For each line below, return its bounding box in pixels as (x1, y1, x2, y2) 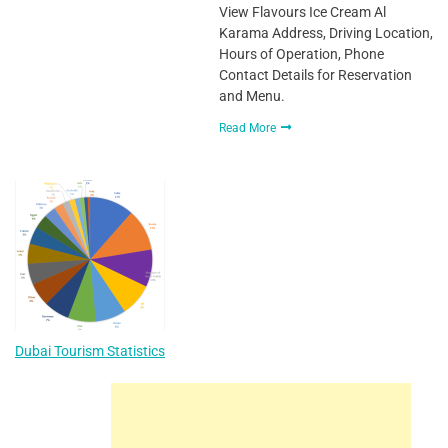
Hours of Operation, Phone (218, 45, 384, 62)
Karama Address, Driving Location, (218, 24, 433, 41)
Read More (218, 120, 279, 135)
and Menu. (218, 87, 285, 104)
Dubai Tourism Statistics (15, 343, 165, 360)
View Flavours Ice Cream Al (218, 3, 386, 20)
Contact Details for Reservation (218, 66, 412, 83)
